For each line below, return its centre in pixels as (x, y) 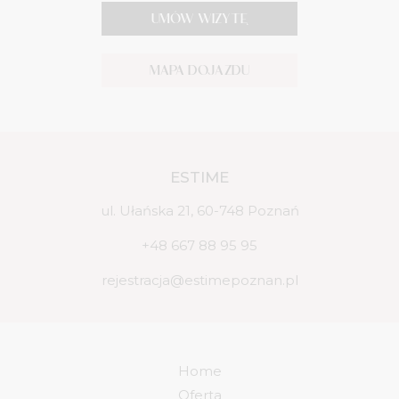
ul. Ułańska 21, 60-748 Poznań (199, 210)
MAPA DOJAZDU (199, 70)
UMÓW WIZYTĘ (199, 18)
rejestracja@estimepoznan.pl (199, 280)
